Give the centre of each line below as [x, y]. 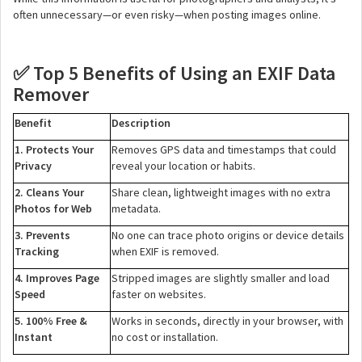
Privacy [33, 166]
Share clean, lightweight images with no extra [221, 192]
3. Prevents [42, 235]
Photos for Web [53, 208]
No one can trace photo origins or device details [228, 235]
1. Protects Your [54, 149]
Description [141, 123]
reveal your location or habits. [183, 166]
